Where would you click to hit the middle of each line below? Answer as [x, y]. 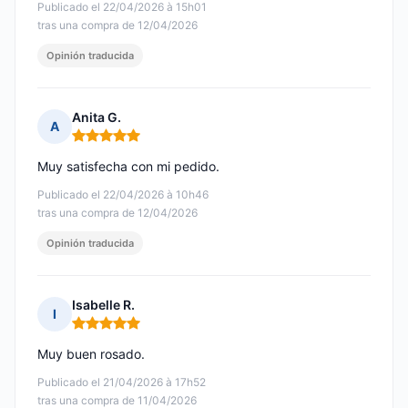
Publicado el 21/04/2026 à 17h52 [122, 382]
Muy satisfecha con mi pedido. [128, 167]
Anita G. [97, 117]
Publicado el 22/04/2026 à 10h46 [123, 195]
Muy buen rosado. [91, 354]
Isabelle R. [103, 305]
